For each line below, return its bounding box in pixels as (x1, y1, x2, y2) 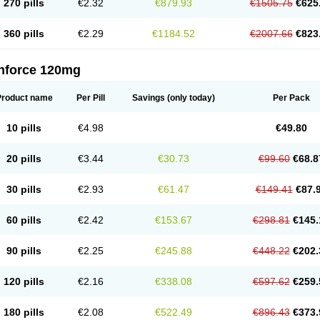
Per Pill (76, 93, 105, 103)
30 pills (6, 184, 41, 195)
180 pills (4, 306, 44, 318)
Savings (131, 93, 165, 103)
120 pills (4, 276, 44, 287)
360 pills (4, 28, 44, 39)
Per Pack (272, 93, 310, 103)
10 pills (6, 122, 41, 134)
